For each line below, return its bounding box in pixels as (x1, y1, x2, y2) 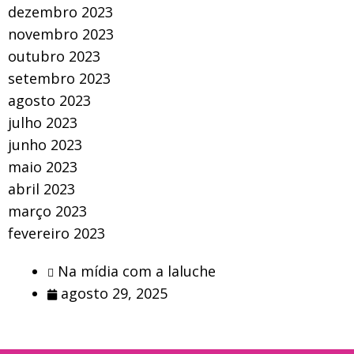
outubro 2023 (8, 46, 100, 66)
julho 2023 (8, 112, 77, 132)
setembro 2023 (8, 68, 111, 88)
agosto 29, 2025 (61, 283, 168, 303)
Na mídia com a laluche (58, 261, 216, 281)
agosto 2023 (8, 90, 91, 110)
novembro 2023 (8, 24, 114, 43)
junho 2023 (8, 134, 82, 154)
